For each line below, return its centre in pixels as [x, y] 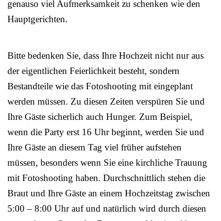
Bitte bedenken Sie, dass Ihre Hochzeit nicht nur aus [106, 55]
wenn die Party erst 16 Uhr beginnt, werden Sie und [106, 132]
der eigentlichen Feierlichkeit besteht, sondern [93, 71]
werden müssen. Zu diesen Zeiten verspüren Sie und [106, 101]
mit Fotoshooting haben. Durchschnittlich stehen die [106, 178]
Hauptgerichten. [37, 19]
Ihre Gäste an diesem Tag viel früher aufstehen [94, 147]
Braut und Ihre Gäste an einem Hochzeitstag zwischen [109, 193]
